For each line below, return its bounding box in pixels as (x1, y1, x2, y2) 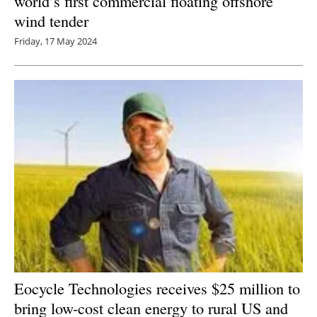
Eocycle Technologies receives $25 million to (14, 277, 300, 299)
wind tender (14, 9, 88, 31)
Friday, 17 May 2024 (14, 34, 97, 47)
